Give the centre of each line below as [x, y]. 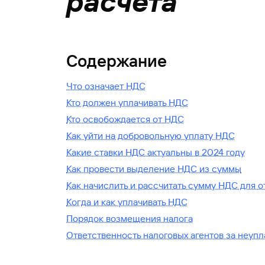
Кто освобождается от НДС [125, 119]
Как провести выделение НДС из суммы [154, 169]
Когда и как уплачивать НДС [127, 202]
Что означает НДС [106, 86]
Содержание [117, 61]
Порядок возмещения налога [130, 219]
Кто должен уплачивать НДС [127, 103]
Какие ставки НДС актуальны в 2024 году [156, 152]
